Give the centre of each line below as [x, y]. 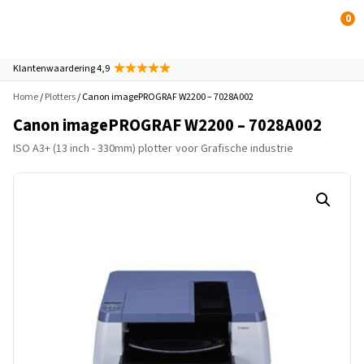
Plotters [60, 97]
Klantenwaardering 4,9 [61, 69]
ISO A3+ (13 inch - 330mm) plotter [93, 149]
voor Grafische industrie [234, 149]
